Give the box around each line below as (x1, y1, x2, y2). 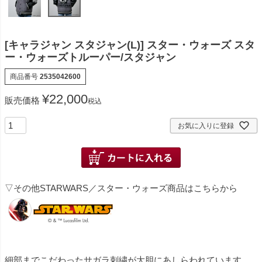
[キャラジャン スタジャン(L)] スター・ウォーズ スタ (5, 39, 255, 51)
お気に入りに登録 (178, 121, 234, 130)
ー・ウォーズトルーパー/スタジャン (5, 51, 176, 64)
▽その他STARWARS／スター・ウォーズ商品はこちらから (5, 182, 237, 193)
